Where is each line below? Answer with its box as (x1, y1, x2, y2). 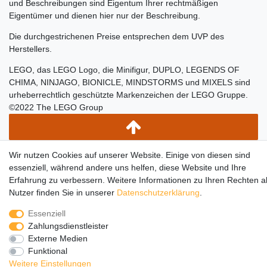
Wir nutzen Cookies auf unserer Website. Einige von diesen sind (9, 150, 250, 160)
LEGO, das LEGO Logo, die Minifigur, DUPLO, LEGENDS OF (9, 65, 240, 75)
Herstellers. (9, 44, 52, 54)
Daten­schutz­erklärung (117, 188, 200, 197)
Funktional (27, 246, 67, 256)
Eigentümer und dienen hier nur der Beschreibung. (9, 11, 200, 21)
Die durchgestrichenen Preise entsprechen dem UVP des (9, 32, 224, 42)
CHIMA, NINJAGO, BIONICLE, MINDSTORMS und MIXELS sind (9, 77, 250, 88)
